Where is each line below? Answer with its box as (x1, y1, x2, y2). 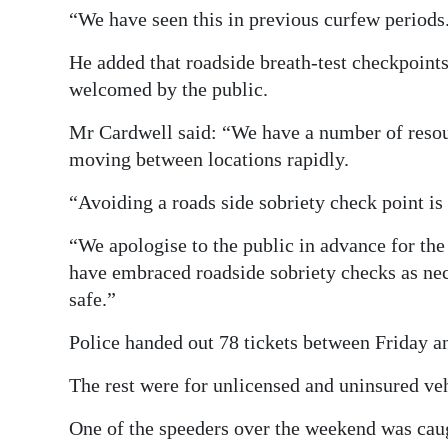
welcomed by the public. (69, 77, 268, 100)
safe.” (69, 287, 116, 310)
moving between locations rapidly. (69, 147, 349, 170)
